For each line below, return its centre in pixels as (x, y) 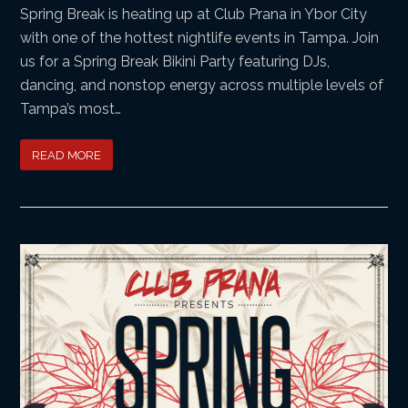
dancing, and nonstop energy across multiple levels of (202, 86)
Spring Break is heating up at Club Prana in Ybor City (194, 15)
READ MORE (67, 155)
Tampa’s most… (71, 109)
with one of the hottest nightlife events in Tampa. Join (200, 38)
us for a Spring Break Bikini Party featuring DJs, (175, 62)
